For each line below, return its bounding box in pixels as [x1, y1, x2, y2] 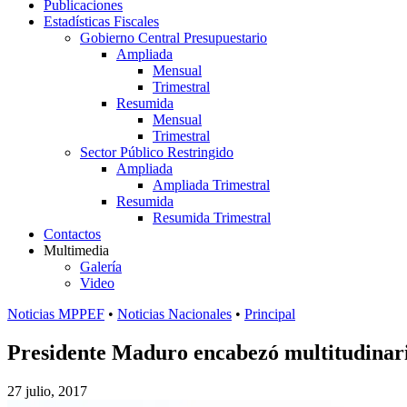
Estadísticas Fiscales [44, 14, 159, 29]
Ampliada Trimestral [153, 177, 270, 193]
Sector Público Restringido [80, 144, 233, 160]
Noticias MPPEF [7, 306, 104, 322]
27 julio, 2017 [7, 382, 87, 399]
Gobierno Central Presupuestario [80, 30, 267, 45]
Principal [244, 306, 295, 322]
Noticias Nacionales [117, 306, 232, 322]
